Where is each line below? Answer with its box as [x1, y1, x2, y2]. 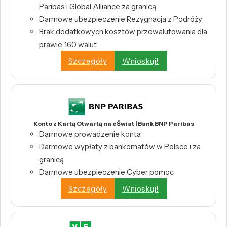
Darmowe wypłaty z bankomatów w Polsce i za [39, 142, 201, 152]
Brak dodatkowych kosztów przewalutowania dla [39, 27, 207, 37]
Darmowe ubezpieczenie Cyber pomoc [39, 167, 174, 177]
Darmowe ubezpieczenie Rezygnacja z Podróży [39, 14, 202, 24]
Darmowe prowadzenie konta [39, 129, 141, 139]
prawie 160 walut [39, 40, 97, 50]
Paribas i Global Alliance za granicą [39, 2, 156, 12]
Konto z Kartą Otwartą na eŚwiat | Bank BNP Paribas [33, 120, 194, 128]
